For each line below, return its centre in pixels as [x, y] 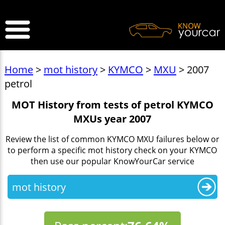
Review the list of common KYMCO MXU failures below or [112, 139]
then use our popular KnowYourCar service [112, 161]
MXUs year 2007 [113, 118]
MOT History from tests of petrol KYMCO [112, 104]
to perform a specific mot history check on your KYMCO [113, 150]
